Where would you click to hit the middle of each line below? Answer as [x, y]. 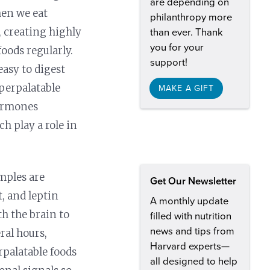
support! [169, 62]
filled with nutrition [191, 217]
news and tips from [192, 232]
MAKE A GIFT [186, 88]
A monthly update [189, 202]
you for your [177, 47]
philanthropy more [191, 17]
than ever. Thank [187, 32]
